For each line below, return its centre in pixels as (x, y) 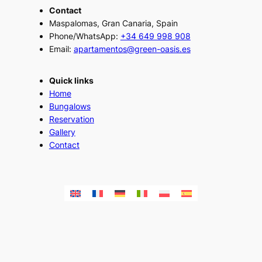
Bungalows (70, 106)
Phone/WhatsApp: (85, 36)
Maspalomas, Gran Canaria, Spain (113, 23)
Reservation (71, 119)
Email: (61, 49)
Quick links (71, 80)
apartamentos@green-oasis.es (132, 49)
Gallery (62, 132)
